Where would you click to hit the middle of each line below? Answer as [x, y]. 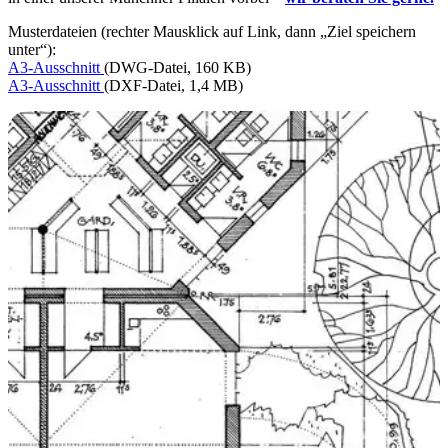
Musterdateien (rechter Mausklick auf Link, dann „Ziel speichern [212, 31]
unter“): [32, 49]
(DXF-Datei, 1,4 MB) [173, 85]
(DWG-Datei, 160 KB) [177, 67]
